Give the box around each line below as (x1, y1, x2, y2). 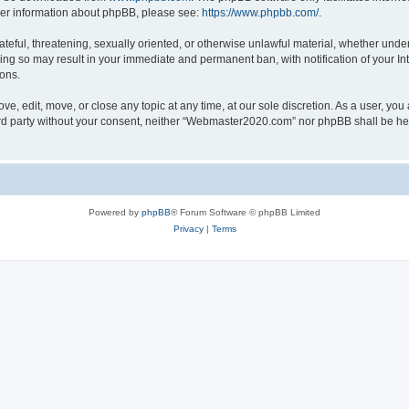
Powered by (89, 207, 142, 217)
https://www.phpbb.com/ (202, 6, 319, 19)
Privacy (173, 224, 204, 234)
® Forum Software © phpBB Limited (171, 207, 320, 217)
